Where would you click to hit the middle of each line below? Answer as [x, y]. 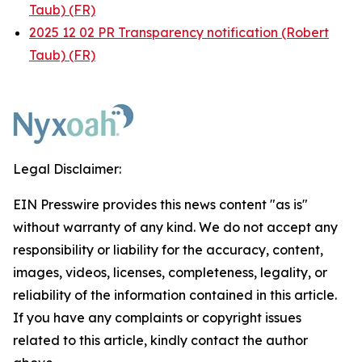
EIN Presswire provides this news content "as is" [160, 204]
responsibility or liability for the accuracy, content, [168, 249]
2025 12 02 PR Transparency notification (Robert [179, 32]
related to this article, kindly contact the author [160, 340]
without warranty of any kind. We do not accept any [175, 227]
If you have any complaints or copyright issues [157, 317]
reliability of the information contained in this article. [175, 295]
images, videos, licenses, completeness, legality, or [170, 272]
